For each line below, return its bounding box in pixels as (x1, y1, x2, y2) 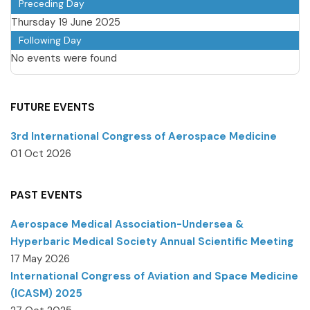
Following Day (19, 33, 82, 46)
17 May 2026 (10, 251, 70, 266)
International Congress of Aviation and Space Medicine (10, 268, 298, 283)
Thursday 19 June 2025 (11, 15, 120, 29)
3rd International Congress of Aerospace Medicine (10, 129, 277, 143)
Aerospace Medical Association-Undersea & (10, 217, 244, 231)
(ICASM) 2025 (10, 286, 82, 300)
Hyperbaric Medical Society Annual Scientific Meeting (10, 234, 293, 248)
